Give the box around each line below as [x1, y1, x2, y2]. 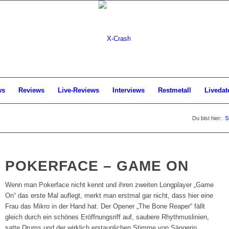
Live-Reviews [58, 86, 99, 94]
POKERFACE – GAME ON [5, 158, 189, 174]
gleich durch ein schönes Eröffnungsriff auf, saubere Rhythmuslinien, [5, 213, 210, 221]
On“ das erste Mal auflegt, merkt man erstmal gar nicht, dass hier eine [5, 192, 214, 200]
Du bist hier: [192, 115, 222, 121]
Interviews [112, 86, 145, 94]
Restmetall [158, 86, 191, 94]
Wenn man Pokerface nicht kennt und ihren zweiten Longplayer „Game [5, 181, 214, 189]
